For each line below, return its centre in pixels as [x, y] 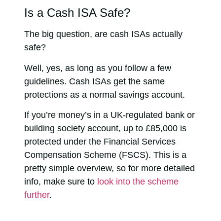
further [37, 195]
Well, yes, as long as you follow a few [98, 68]
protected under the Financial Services [100, 142]
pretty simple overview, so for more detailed [110, 168]
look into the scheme [138, 182]
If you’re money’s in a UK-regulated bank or [110, 115]
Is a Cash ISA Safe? [77, 13]
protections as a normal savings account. [106, 94]
